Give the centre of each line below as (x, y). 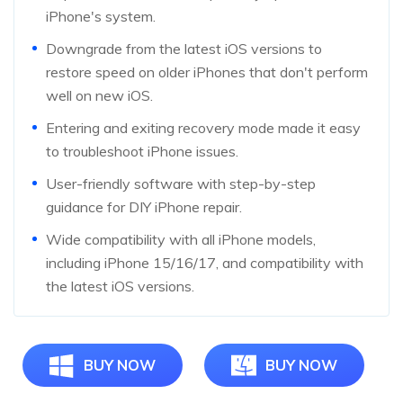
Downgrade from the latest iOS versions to (184, 48)
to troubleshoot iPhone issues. (142, 151)
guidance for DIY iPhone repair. (144, 206)
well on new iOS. (99, 95)
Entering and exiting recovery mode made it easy (203, 127)
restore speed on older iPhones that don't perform (207, 72)
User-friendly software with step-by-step (181, 183)
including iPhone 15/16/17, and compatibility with (205, 262)
